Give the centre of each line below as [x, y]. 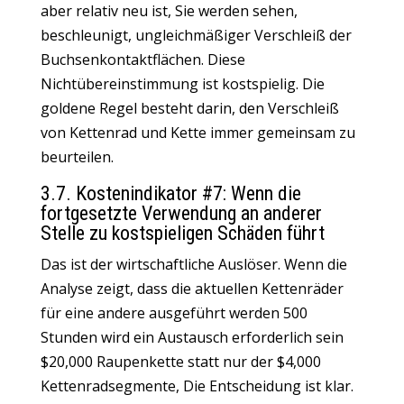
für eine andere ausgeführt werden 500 [174, 313]
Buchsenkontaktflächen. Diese [142, 60]
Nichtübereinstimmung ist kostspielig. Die [182, 84]
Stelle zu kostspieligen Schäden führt [182, 233]
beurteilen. [77, 157]
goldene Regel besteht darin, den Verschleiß [189, 108]
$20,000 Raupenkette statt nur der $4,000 [180, 362]
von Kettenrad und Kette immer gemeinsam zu [197, 133]
